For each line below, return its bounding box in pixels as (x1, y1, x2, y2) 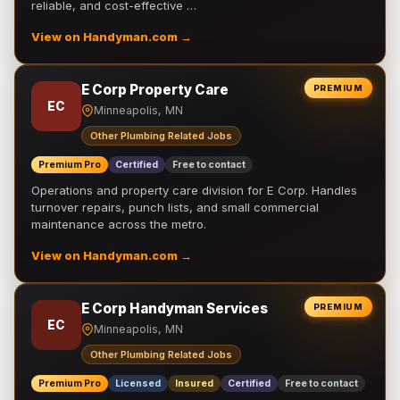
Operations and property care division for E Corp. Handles (31, 183, 357, 197)
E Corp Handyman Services (81, 300, 268, 317)
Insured (175, 378, 213, 389)
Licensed (115, 378, 161, 389)
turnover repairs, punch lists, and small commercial (31, 200, 319, 214)
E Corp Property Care (81, 81, 229, 98)
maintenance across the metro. (31, 217, 206, 231)
